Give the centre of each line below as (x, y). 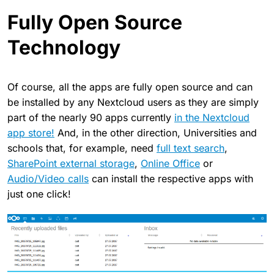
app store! (31, 132)
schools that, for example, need (82, 148)
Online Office (170, 163)
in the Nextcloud (212, 117)
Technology (64, 47)
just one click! (39, 194)
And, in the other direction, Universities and (156, 132)
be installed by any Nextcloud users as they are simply (133, 102)
